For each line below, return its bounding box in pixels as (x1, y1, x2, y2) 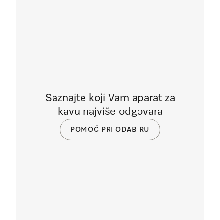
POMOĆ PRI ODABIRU (70, 126, 150, 133)
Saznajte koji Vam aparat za (45, 93, 175, 104)
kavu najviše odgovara (57, 107, 163, 117)
